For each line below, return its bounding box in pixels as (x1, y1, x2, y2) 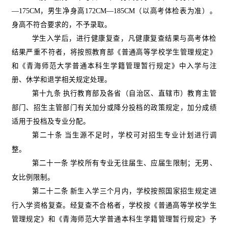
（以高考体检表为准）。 (134, 7, 217, 15)
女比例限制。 (11, 173, 54, 181)
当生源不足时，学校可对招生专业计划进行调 (64, 131, 217, 139)
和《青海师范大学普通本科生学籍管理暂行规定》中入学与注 (11, 62, 217, 70)
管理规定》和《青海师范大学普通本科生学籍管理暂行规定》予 (11, 215, 217, 223)
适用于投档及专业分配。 (11, 117, 90, 125)
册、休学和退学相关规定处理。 (11, 75, 111, 83)
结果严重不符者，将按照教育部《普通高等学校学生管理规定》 (11, 48, 217, 56)
